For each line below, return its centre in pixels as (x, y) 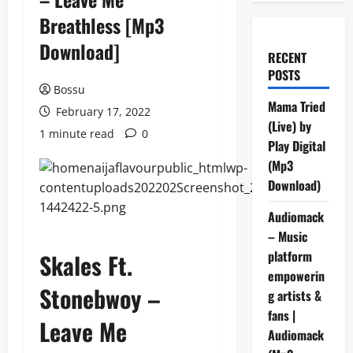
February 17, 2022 (102, 111)
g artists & (294, 295)
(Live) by (289, 126)
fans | (281, 315)
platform (290, 256)
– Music (287, 236)
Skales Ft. (86, 265)
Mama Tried (296, 106)
